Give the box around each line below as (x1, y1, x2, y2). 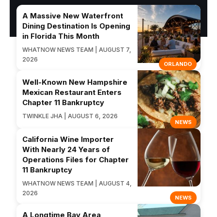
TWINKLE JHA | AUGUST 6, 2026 (22, 112, 118, 120)
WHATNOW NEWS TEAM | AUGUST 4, (22, 179, 132, 187)
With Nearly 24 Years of (22, 144, 110, 154)
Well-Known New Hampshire (22, 77, 127, 87)
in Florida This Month (22, 31, 99, 41)
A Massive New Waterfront (22, 11, 123, 20)
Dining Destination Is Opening (22, 21, 130, 31)
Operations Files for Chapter (22, 155, 129, 164)
